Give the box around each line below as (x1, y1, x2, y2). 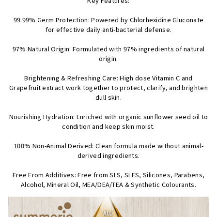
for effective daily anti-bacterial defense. (45, 24, 172, 34)
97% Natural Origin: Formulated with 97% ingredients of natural (12, 44, 205, 53)
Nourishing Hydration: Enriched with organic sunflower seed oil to (9, 111, 208, 121)
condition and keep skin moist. (62, 121, 155, 131)
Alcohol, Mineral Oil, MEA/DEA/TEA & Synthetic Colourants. (20, 179, 197, 189)
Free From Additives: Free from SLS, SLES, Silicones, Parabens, (12, 170, 205, 179)
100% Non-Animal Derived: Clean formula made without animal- (14, 140, 203, 150)
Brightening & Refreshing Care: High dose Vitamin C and (24, 73, 193, 82)
